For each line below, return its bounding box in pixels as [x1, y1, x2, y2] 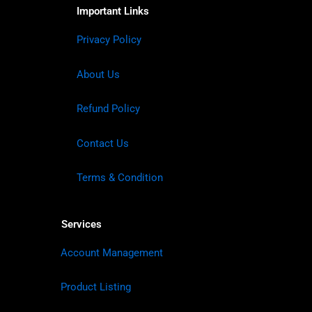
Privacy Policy [77, 33, 141, 47]
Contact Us [77, 136, 129, 150]
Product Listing [61, 281, 131, 294]
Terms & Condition [77, 171, 163, 185]
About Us [77, 68, 120, 81]
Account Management [61, 246, 163, 259]
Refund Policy [77, 102, 140, 116]
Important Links [77, 5, 149, 18]
